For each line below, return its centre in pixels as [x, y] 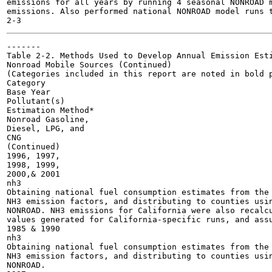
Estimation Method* [50, 110]
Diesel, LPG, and [46, 128]
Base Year [29, 92]
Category [26, 83]
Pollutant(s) [36, 101]
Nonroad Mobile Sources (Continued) [89, 65]
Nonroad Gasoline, [48, 119]
